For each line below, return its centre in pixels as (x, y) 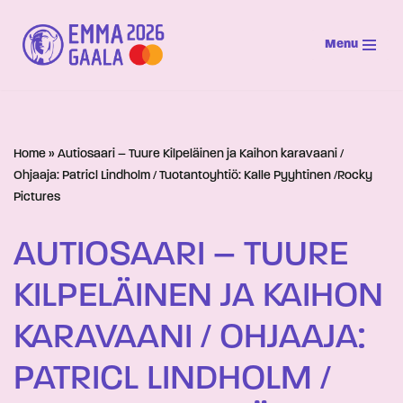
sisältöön (41, 91)
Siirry (29, 48)
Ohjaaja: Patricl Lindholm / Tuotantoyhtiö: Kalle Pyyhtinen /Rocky (193, 176)
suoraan (38, 70)
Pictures (37, 197)
